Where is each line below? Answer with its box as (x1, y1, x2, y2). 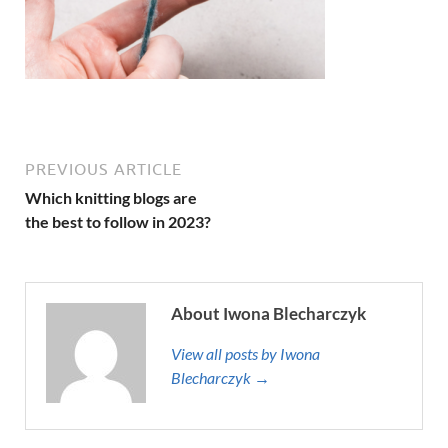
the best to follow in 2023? (25, 212, 211, 231)
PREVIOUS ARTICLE (25, 160, 182, 178)
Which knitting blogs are (25, 188, 197, 207)
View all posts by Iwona (171, 344, 320, 363)
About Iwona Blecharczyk (171, 303, 366, 324)
